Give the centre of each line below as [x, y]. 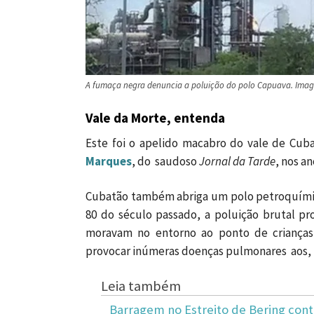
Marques [109, 162]
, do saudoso [165, 162]
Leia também [141, 286]
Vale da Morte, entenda [155, 118]
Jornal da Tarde [237, 162]
